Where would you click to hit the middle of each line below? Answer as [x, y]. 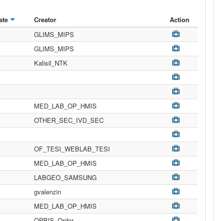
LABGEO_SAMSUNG [65, 177]
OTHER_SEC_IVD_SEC [69, 120]
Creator [45, 19]
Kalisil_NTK [51, 63]
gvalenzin [48, 192]
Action [180, 19]
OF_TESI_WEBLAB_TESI [72, 149]
